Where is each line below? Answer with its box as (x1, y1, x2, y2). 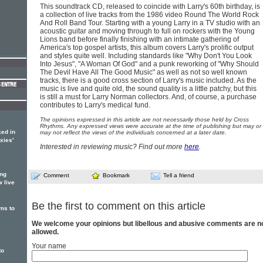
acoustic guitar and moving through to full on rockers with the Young (40, 27, 255, 35)
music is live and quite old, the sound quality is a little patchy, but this (40, 85, 257, 93)
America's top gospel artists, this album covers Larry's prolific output (40, 43, 254, 52)
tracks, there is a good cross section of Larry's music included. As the (40, 76, 257, 85)
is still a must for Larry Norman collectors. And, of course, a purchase (40, 93, 257, 101)
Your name (32, 242, 66, 251)
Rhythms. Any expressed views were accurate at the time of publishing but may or (40, 123, 261, 129)
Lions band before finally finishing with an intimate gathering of (40, 35, 239, 43)
